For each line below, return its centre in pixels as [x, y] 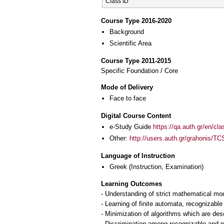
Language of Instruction [138, 155]
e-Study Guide [131, 126]
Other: [119, 138]
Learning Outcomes [131, 184]
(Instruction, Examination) [165, 166]
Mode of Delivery [127, 87]
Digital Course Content [136, 115]
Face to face [128, 98]
